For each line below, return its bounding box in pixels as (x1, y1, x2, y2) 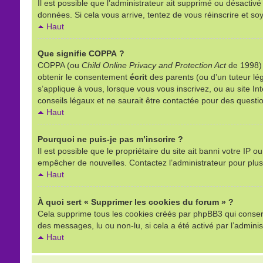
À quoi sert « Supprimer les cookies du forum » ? (37, 197, 234, 207)
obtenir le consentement (37, 72, 130, 82)
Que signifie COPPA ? (37, 49, 124, 59)
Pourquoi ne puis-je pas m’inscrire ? (37, 134, 183, 144)
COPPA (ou (37, 60, 82, 70)
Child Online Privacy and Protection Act (81, 60, 226, 70)
